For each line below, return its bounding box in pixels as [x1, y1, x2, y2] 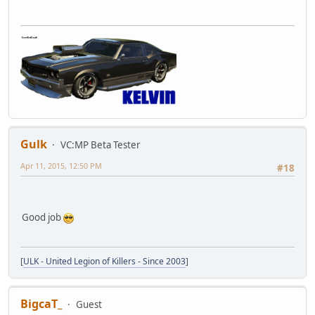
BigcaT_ [20, 296, 63, 312]
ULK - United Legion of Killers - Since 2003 [23, 255, 186, 268]
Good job [22, 211, 63, 224]
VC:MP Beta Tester [60, 139, 141, 152]
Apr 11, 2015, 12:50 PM [20, 160, 102, 172]
